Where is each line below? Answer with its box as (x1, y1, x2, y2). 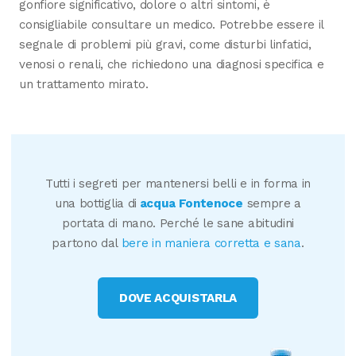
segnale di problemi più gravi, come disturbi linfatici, (19, 37, 311, 52)
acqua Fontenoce (136, 196, 243, 211)
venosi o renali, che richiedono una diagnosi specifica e (19, 57, 324, 72)
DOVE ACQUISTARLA (119, 290, 237, 305)
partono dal (52, 236, 122, 251)
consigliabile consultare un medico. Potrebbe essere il (19, 17, 324, 33)
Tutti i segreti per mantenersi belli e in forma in (44, 176, 311, 192)
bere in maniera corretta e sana (121, 236, 301, 251)
